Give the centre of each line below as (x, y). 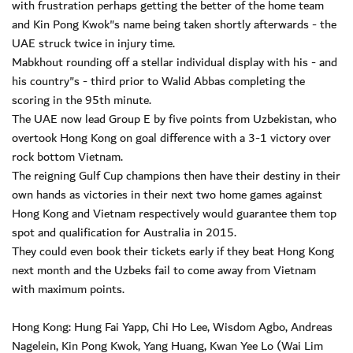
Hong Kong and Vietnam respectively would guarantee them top (174, 213)
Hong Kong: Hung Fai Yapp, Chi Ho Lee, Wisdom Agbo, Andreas (172, 327)
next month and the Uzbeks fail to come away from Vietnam (164, 270)
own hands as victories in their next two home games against (167, 194)
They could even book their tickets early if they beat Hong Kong (173, 251)
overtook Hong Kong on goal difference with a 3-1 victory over (171, 137)
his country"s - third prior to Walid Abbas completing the (158, 81)
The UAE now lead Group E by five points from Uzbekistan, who (174, 119)
